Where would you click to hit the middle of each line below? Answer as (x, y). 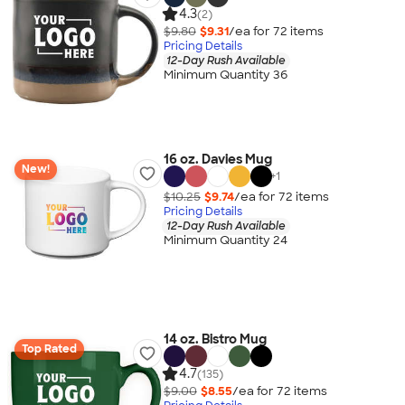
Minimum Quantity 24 (225, 240)
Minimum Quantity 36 (225, 75)
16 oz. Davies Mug (217, 159)
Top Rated (49, 349)
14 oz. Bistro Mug (215, 339)
